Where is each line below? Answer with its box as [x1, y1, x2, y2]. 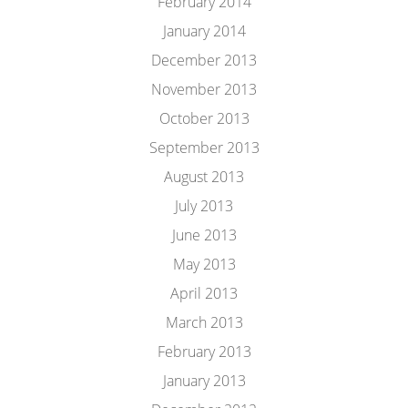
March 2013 [165, 312, 243, 332]
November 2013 [151, 79, 257, 99]
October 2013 [158, 108, 250, 128]
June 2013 [171, 225, 237, 245]
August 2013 [164, 167, 244, 187]
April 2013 [170, 283, 238, 303]
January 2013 [162, 371, 246, 391]
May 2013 [172, 254, 236, 274]
